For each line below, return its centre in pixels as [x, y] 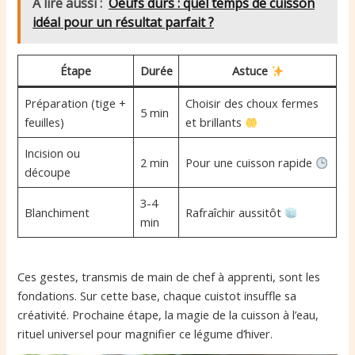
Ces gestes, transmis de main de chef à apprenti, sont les [169, 276]
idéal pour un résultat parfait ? [124, 23]
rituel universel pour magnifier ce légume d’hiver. [145, 333]
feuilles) [44, 122]
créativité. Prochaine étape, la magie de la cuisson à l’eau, [168, 314]
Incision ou [52, 153]
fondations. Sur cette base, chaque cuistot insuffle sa [157, 295]
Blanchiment [57, 213]
